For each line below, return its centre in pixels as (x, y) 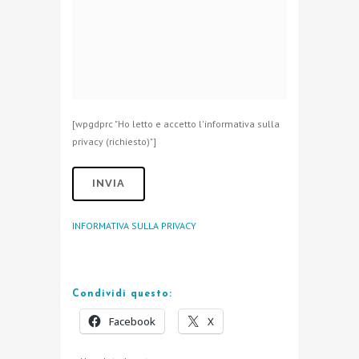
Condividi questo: (122, 294)
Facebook (132, 321)
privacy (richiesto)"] (114, 141)
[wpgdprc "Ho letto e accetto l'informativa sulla (176, 123)
